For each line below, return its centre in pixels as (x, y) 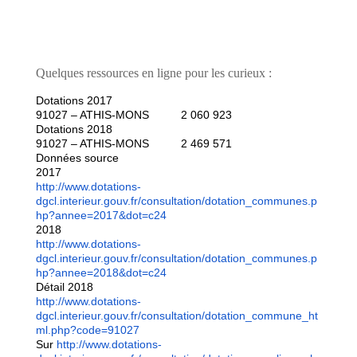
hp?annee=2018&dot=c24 (101, 273)
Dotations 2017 (74, 100)
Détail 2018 (64, 287)
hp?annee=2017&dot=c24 (101, 215)
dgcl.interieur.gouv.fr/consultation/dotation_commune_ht (177, 316)
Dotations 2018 (74, 129)
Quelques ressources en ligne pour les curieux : (153, 73)
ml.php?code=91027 (87, 330)
